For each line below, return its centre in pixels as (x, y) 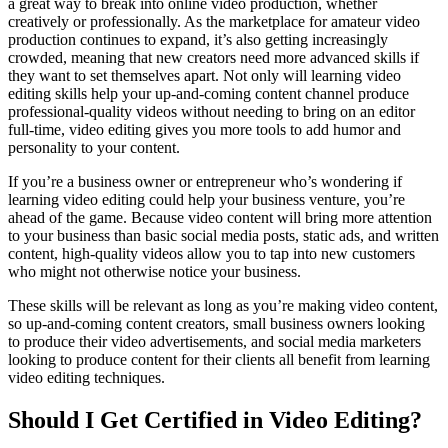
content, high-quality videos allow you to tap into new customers (211, 253)
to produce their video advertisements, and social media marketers (214, 341)
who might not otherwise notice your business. (154, 271)
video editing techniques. (86, 377)
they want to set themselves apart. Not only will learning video (204, 75)
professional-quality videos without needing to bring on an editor (211, 111)
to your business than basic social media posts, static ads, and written (223, 235)
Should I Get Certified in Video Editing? (215, 419)
